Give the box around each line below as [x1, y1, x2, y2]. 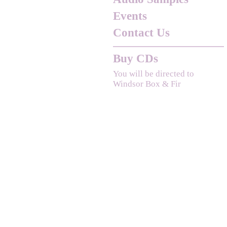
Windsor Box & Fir [113, 79, 181, 89]
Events [113, 10, 147, 22]
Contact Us [113, 26, 170, 39]
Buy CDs [113, 52, 158, 65]
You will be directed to [113, 69, 194, 79]
